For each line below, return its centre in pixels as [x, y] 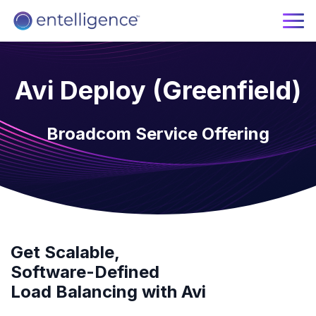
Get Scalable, [65, 252]
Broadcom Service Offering [158, 134]
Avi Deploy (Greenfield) [158, 90]
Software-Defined [85, 272]
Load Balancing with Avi [108, 292]
